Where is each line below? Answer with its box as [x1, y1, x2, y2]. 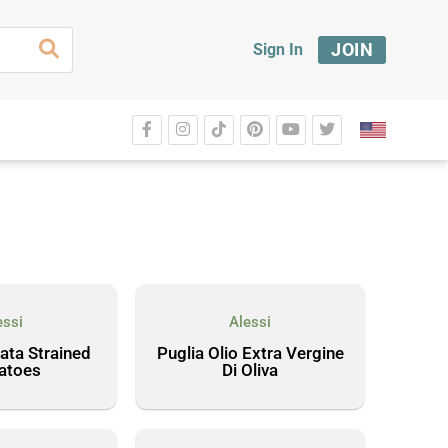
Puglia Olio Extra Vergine [156, 342, 344, 363]
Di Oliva [222, 359, 278, 380]
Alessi [229, 312, 271, 331]
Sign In [253, 40, 304, 59]
